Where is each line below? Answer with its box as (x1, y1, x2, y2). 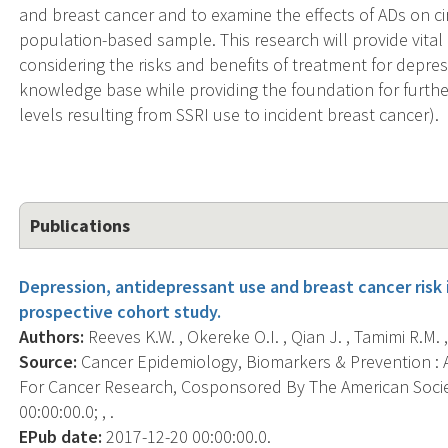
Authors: (19, 324, 85, 348)
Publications (30, 213, 131, 237)
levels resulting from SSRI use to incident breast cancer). (19, 102, 440, 126)
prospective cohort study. (19, 299, 222, 323)
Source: (19, 349, 78, 373)
